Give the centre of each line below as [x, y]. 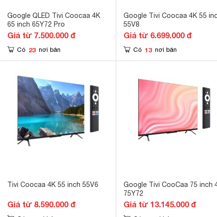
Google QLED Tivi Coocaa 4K [54, 15]
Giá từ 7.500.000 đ [41, 35]
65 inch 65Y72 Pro [36, 24]
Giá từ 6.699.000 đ [158, 35]
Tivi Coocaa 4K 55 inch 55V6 [53, 185]
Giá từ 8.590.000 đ [41, 204]
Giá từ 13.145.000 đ [160, 204]
